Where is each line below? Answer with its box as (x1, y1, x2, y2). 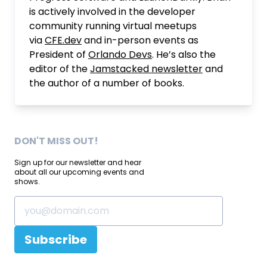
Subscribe (24, 231, 87, 248)
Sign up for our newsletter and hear (14, 157, 141, 167)
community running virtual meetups (29, 19, 197, 33)
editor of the (29, 62, 90, 76)
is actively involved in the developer (29, 5, 195, 18)
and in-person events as (82, 33, 198, 47)
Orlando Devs (88, 48, 152, 61)
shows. (14, 176, 40, 187)
